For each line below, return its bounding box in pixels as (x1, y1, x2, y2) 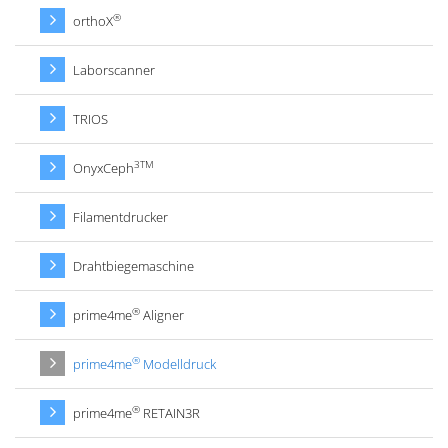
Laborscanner (73, 61, 155, 80)
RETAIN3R (140, 404, 200, 423)
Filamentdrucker (73, 208, 168, 227)
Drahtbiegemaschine (73, 257, 194, 276)
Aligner (140, 306, 184, 325)
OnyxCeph (73, 159, 134, 178)
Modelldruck (140, 355, 216, 374)
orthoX (73, 12, 113, 31)
